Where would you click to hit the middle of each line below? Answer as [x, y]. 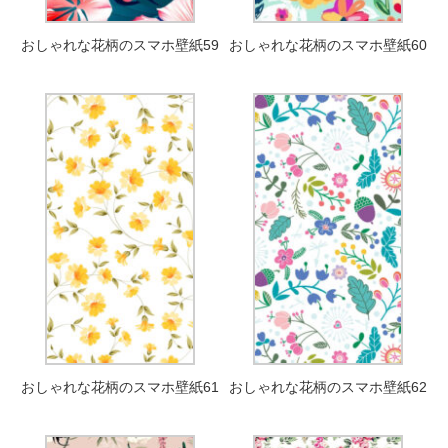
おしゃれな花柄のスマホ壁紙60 [328, 44]
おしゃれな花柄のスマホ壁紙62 [328, 386]
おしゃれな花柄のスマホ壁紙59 [120, 44]
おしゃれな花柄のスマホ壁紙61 [120, 386]
